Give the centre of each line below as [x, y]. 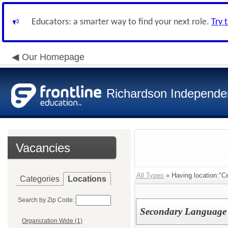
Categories [40, 179]
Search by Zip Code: [46, 200]
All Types [150, 175]
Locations [87, 179]
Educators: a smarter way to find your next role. [121, 22]
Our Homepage [53, 57]
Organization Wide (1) [52, 221]
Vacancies [43, 148]
